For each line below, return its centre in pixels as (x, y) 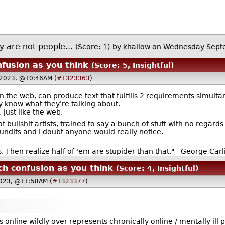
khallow (137, 46)
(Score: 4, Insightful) (157, 168)
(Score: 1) (93, 46)
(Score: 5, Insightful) (132, 65)
